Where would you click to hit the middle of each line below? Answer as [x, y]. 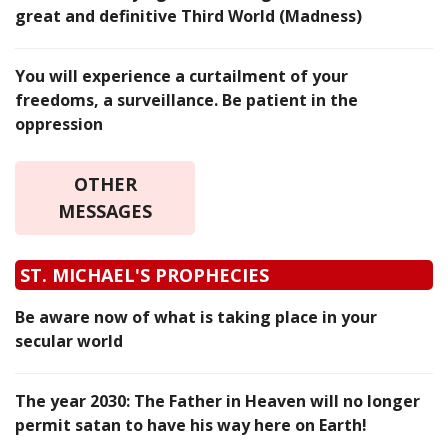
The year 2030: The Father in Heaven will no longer [217, 401]
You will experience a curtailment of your [181, 76]
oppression [59, 124]
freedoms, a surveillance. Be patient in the [186, 100]
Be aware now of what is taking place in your [196, 317]
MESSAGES [105, 211]
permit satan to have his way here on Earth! [191, 425]
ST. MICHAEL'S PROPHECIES [144, 275]
